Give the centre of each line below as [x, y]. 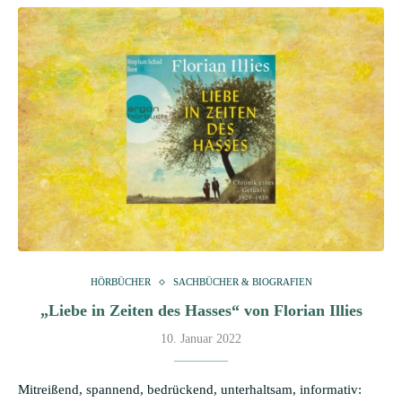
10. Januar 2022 [201, 339]
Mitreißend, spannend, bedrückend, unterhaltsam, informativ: [190, 389]
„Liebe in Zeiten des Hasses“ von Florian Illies [201, 310]
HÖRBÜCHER [120, 282]
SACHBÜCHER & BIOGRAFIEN [242, 282]
